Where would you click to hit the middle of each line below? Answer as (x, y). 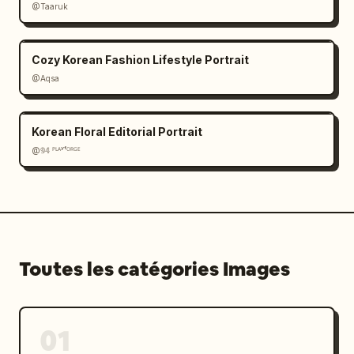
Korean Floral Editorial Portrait (117, 132)
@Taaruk (50, 6)
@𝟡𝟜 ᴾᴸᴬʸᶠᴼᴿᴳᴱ (56, 150)
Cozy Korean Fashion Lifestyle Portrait (140, 60)
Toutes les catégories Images (154, 269)
